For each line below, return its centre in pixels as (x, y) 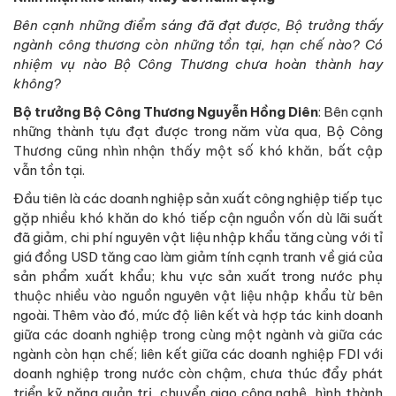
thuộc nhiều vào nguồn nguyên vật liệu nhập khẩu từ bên (198, 295)
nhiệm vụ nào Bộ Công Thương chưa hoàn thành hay (198, 64)
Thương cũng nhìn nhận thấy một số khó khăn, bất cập (198, 150)
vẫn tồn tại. (49, 170)
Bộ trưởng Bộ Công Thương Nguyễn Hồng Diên (166, 111)
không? (37, 83)
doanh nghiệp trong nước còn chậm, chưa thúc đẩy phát (198, 373)
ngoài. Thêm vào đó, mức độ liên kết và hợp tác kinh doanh (198, 315)
